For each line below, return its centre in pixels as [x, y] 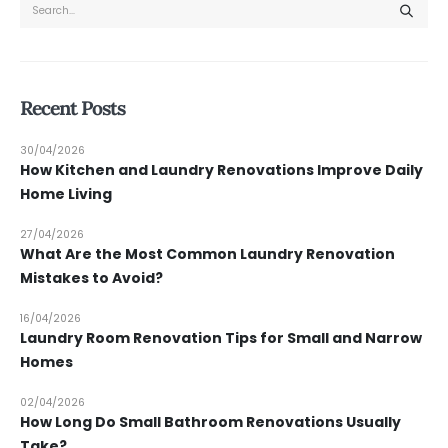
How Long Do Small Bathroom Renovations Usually [210, 422]
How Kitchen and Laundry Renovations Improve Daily [221, 170]
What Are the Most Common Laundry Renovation [207, 254]
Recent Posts [73, 108]
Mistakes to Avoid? [91, 278]
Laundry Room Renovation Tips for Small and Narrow [221, 338]
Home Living [66, 194]
